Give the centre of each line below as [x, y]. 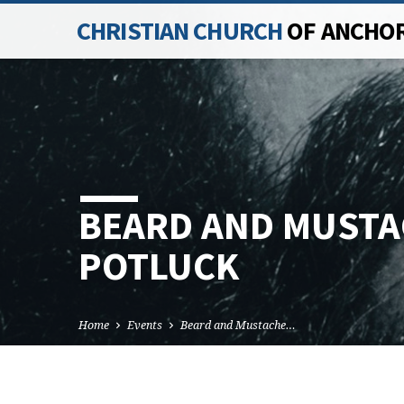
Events [145, 326]
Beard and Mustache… [238, 326]
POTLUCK [159, 266]
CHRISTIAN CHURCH [182, 31]
